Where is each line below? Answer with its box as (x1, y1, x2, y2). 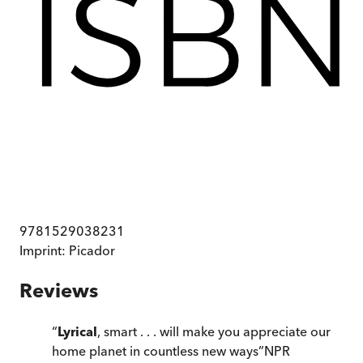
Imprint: (19, 242, 69, 259)
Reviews (19, 279, 98, 303)
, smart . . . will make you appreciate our (97, 323, 331, 340)
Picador (69, 242, 115, 259)
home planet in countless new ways (52, 343, 258, 360)
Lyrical (58, 323, 97, 340)
